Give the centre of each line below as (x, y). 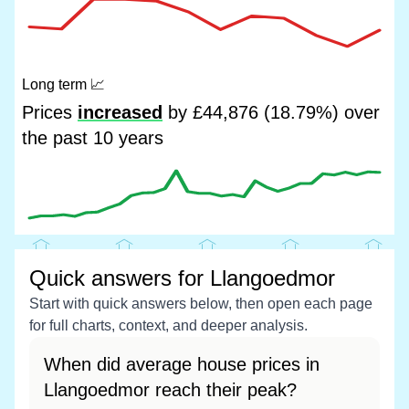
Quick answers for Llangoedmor (182, 278)
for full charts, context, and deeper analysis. (168, 325)
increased (120, 112)
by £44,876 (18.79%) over (271, 112)
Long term (56, 84)
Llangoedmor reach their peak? (170, 390)
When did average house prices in (182, 364)
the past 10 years (93, 138)
